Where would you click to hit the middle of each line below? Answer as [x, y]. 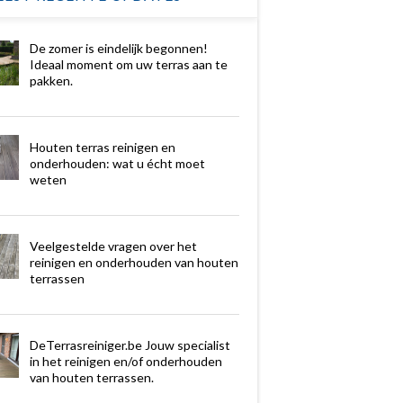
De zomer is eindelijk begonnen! [118, 48]
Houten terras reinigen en [102, 147]
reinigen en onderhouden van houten [134, 262]
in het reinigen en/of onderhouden [125, 361]
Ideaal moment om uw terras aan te [128, 64]
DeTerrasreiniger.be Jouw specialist [130, 345]
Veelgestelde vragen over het [113, 246]
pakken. [51, 80]
